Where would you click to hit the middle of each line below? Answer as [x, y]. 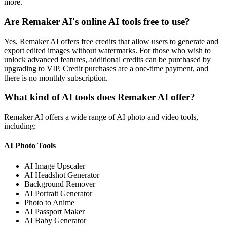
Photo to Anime [49, 202]
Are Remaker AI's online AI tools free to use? [97, 21]
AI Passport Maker [54, 211]
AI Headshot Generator [62, 175]
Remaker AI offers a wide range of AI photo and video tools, [101, 117]
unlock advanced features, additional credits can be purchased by [107, 59]
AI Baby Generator [55, 220]
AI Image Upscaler [55, 166]
